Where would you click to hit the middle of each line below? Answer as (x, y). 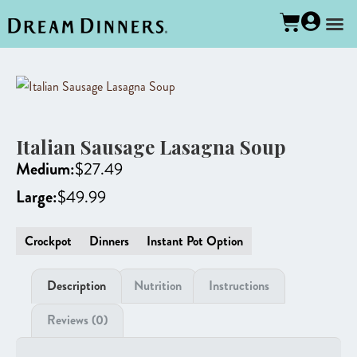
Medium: (45, 169)
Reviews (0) (78, 320)
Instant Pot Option (195, 241)
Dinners (109, 241)
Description (77, 285)
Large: (37, 197)
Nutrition (157, 285)
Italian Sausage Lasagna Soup (151, 147)
